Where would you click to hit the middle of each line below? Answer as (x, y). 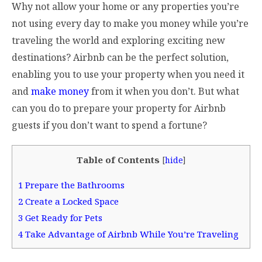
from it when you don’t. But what (164, 92)
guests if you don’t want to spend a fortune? (111, 125)
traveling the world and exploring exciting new (118, 41)
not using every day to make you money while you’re (130, 24)
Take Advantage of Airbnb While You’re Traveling (131, 234)
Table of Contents (118, 159)
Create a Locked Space (71, 201)
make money (60, 92)
